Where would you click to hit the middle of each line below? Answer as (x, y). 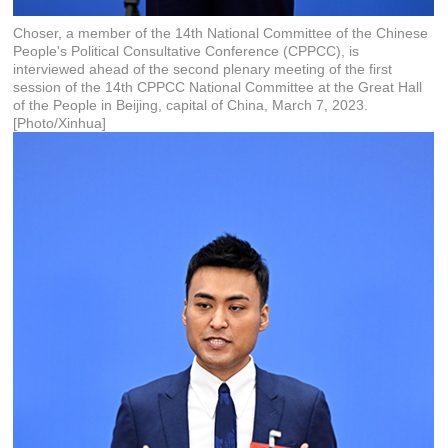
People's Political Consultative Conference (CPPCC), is (186, 51)
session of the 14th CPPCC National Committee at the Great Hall (218, 87)
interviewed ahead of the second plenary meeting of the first (203, 69)
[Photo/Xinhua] (60, 123)
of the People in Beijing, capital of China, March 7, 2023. (191, 105)
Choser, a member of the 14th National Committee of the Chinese (221, 33)
